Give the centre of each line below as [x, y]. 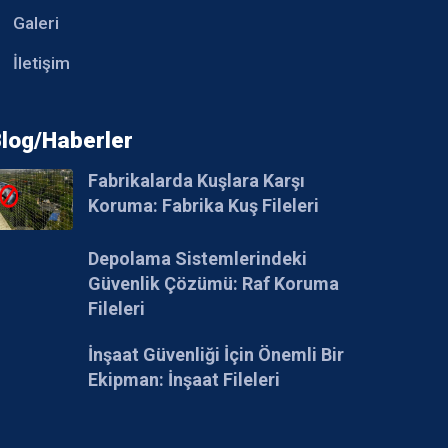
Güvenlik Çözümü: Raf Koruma [214, 284]
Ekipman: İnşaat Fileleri [184, 380]
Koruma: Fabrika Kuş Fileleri [204, 205]
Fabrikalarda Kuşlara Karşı [197, 180]
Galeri [36, 22]
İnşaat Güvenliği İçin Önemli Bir [216, 355]
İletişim [42, 62]
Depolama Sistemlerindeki [198, 259]
